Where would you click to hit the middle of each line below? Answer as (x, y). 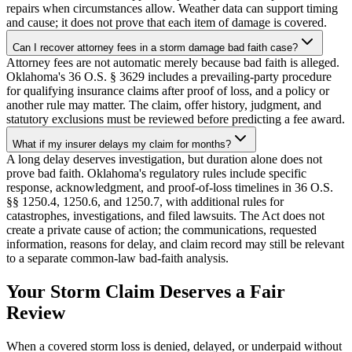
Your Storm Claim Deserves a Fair (146, 292)
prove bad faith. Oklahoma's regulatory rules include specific (156, 174)
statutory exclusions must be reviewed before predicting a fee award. (176, 119)
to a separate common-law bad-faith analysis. (117, 258)
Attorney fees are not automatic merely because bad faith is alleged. (173, 63)
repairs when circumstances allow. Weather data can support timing (172, 9)
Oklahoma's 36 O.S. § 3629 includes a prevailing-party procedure (169, 77)
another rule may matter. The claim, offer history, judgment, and (164, 105)
